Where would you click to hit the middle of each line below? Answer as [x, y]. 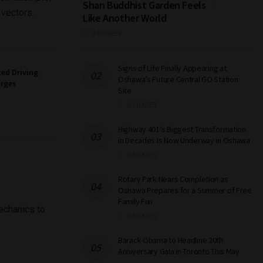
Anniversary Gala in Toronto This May [179, 251]
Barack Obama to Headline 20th [171, 240]
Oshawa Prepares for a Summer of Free [185, 190]
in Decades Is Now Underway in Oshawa [184, 140]
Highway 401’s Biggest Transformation [182, 129]
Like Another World [125, 18]
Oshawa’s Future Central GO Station [178, 79]
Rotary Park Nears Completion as [173, 179]
